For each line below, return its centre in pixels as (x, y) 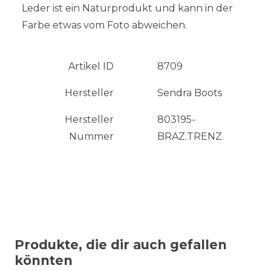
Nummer (91, 136)
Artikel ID (91, 66)
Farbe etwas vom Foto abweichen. (104, 25)
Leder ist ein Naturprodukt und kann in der (127, 8)
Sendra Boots (190, 93)
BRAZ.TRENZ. (191, 136)
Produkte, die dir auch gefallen (121, 244)
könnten (44, 260)
